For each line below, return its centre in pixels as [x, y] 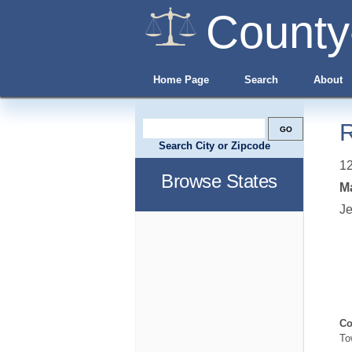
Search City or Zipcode [214, 146]
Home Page [181, 80]
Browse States [219, 181]
